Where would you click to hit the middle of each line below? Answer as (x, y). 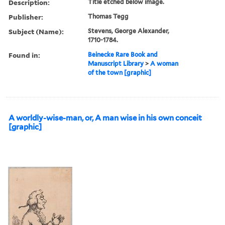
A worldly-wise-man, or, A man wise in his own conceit (105, 118)
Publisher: (26, 17)
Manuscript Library (116, 63)
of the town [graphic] (120, 72)
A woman (164, 63)
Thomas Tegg (108, 16)
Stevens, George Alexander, (129, 31)
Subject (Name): (36, 31)
